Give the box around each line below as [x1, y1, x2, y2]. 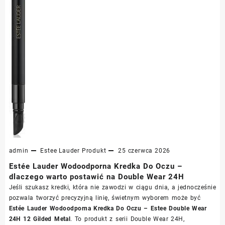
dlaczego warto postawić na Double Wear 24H [9, 172, 184, 181]
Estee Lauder [40, 147, 80, 154]
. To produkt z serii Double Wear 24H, [70, 215, 185, 222]
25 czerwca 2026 [118, 147, 171, 154]
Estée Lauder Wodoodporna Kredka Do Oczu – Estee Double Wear [9, 204, 207, 212]
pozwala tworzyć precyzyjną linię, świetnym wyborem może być [9, 194, 201, 201]
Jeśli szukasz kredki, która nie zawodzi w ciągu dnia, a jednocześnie [9, 183, 216, 191]
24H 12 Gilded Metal [9, 215, 71, 222]
